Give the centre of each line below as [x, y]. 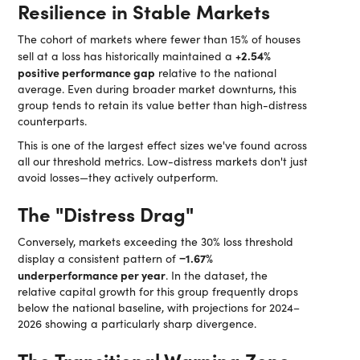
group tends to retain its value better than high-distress [163, 105]
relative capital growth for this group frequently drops [158, 291]
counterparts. [53, 121]
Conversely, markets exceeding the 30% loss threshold [156, 241]
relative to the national [216, 73]
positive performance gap [87, 72]
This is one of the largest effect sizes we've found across [163, 145]
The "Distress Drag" [106, 213]
